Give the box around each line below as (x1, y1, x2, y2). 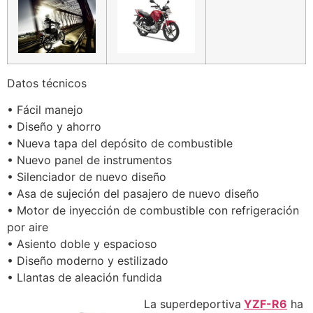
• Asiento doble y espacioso (7, 237, 157, 252)
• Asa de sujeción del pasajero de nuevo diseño (7, 187, 259, 201)
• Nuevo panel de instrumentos (7, 153, 172, 168)
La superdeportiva (144, 297, 241, 312)
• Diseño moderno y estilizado (7, 254, 168, 268)
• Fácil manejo (7, 103, 83, 117)
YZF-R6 (244, 297, 287, 312)
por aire (7, 220, 48, 235)
